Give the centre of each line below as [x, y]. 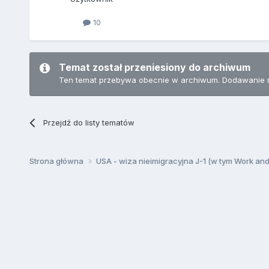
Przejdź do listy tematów [89, 122]
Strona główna [57, 161]
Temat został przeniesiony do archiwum [154, 67]
